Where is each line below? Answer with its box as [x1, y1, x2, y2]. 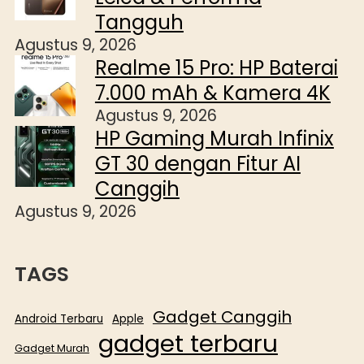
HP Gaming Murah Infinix [94, 125, 334, 153]
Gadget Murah [14, 341, 89, 356]
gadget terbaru [97, 327, 278, 361]
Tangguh [94, 9, 184, 37]
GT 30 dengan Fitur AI [94, 150, 301, 178]
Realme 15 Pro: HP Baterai [94, 54, 338, 82]
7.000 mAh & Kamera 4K [94, 80, 331, 107]
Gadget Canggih [152, 305, 292, 329]
